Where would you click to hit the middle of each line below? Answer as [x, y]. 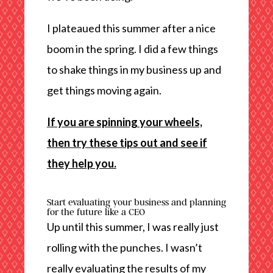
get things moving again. [104, 90]
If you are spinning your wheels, [124, 122]
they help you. [81, 163]
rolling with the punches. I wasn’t [124, 247]
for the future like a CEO [96, 211]
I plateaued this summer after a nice [131, 28]
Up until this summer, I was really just [133, 227]
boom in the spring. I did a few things [132, 49]
